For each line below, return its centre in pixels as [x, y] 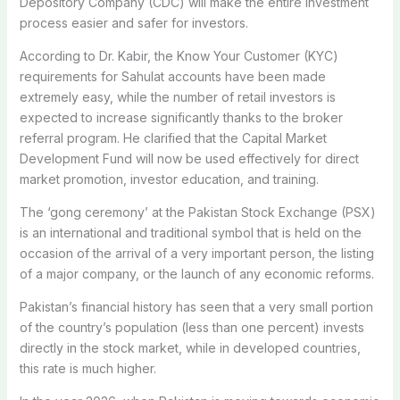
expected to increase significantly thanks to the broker [181, 117]
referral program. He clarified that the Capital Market [173, 137]
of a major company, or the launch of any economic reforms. [196, 273]
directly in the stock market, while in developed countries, [190, 347]
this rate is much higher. [87, 368]
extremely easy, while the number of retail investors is [177, 96]
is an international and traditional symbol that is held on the [190, 232]
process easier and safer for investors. [133, 22]
